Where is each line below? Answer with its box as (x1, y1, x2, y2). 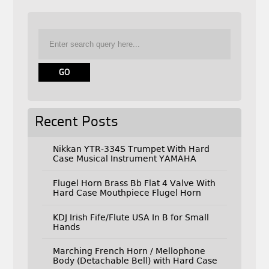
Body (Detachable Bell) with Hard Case (52, 256, 217, 266)
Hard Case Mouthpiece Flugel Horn (52, 187, 201, 198)
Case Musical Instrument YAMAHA (52, 154, 196, 164)
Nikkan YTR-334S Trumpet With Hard (52, 144, 210, 154)
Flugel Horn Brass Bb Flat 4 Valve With (52, 178, 216, 188)
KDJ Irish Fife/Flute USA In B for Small (52, 212, 209, 222)
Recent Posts (34, 115, 118, 130)
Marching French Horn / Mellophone (52, 246, 205, 256)
